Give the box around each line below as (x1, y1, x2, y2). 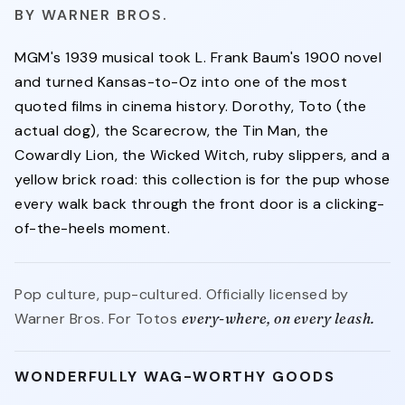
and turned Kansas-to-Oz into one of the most (14, 71, 347, 91)
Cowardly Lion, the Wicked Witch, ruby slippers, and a (14, 145, 391, 165)
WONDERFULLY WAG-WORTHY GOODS (14, 366, 335, 386)
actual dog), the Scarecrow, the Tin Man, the (14, 120, 328, 140)
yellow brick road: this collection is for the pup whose (14, 169, 391, 189)
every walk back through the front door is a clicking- (14, 193, 385, 213)
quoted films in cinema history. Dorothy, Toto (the (14, 96, 366, 116)
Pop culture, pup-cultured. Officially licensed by (14, 284, 349, 304)
